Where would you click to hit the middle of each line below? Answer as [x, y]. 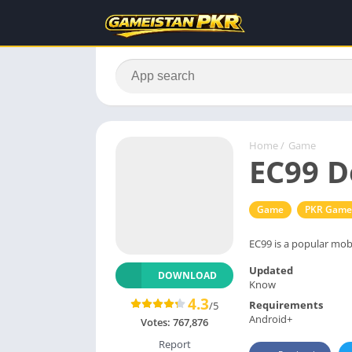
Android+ [271, 319]
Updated [271, 270]
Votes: [157, 322]
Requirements [286, 304]
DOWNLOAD [187, 275]
